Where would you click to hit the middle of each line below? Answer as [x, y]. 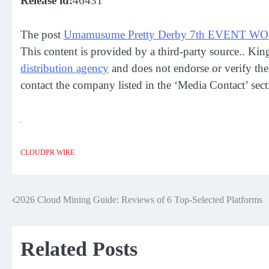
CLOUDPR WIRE [47, 153]
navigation [44, 225]
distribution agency [65, 68]
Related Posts [79, 249]
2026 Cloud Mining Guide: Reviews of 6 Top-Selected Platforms [139, 200]
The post [42, 34]
